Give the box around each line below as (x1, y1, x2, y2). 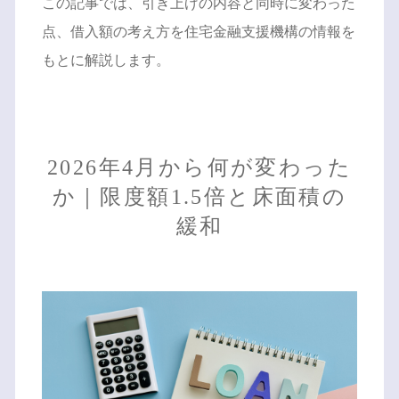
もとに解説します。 (41, 52, 170, 68)
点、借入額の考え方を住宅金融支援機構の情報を (41, 23, 355, 39)
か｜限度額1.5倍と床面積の (52, 184, 347, 208)
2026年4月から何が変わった (47, 155, 352, 179)
